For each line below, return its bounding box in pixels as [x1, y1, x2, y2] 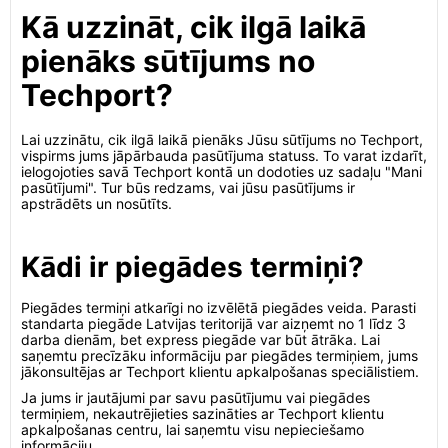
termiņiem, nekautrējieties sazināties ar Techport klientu [21, 405, 384, 422]
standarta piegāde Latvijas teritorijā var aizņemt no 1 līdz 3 [21, 315, 406, 332]
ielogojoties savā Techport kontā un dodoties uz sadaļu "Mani [21, 163, 422, 180]
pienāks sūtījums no [21, 43, 315, 79]
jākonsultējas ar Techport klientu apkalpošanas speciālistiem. [21, 363, 419, 380]
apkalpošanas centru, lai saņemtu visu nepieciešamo [21, 421, 364, 438]
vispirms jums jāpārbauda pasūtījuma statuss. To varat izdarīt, [21, 147, 427, 164]
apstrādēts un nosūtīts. [21, 195, 172, 212]
